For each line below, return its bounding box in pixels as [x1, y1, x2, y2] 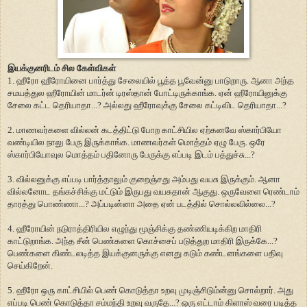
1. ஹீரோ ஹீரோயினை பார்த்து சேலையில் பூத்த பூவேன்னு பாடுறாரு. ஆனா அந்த [8, 75, 294, 86]
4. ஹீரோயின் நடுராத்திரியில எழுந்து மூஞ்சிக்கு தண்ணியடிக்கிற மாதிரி [8, 223, 262, 234]
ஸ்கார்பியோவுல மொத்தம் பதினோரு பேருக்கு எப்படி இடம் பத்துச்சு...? [8, 149, 257, 160]
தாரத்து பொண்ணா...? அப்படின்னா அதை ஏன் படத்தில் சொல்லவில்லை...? [8, 198, 275, 209]
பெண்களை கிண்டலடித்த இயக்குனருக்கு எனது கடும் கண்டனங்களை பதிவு [8, 247, 283, 258]
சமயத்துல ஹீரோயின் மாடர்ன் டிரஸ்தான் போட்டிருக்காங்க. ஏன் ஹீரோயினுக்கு [8, 87, 287, 98]
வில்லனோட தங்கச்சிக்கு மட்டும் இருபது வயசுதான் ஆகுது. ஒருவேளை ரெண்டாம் [8, 186, 299, 197]
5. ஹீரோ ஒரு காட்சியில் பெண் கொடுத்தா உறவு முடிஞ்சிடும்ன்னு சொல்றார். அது [8, 284, 293, 295]
